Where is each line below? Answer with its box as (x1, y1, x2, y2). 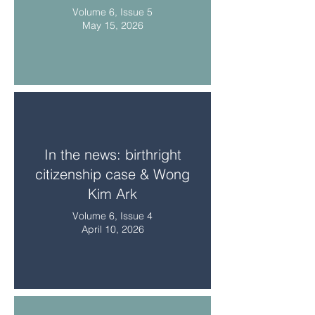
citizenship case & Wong (35, 165, 190, 183)
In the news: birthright (44, 146, 181, 163)
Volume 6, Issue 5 (72, 6, 153, 18)
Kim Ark (88, 185, 137, 202)
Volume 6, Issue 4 (72, 210, 153, 222)
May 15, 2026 (82, 19, 143, 32)
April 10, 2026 (81, 223, 144, 236)
